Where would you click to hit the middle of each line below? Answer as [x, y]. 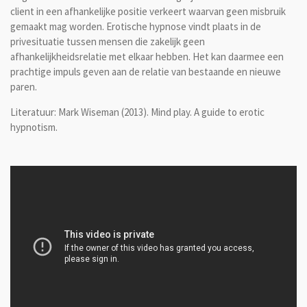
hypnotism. [34, 127]
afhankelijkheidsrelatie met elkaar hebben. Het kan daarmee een [147, 57]
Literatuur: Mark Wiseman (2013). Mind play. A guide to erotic [137, 112]
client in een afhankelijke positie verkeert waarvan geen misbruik [148, 11]
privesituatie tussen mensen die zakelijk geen [108, 41]
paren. [24, 87]
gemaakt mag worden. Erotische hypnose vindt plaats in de [136, 26]
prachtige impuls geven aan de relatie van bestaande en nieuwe [146, 72]
